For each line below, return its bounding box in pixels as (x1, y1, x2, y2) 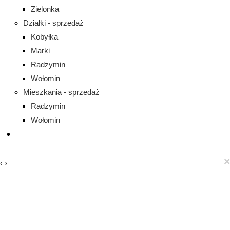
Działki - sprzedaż (23, 18, 84, 27)
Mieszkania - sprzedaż (23, 88, 100, 97)
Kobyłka (31, 32, 58, 41)
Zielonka (31, 5, 59, 13)
